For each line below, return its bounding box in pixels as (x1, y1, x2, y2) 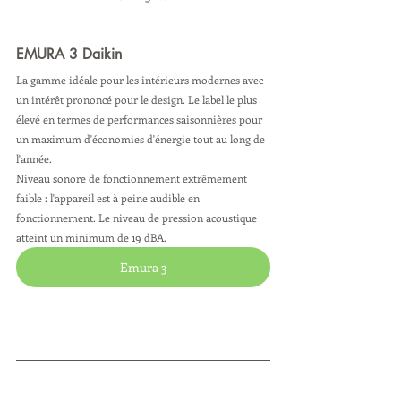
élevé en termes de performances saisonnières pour (16, 111, 265, 126)
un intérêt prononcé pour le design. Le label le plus (16, 91, 260, 107)
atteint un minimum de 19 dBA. (16, 229, 169, 244)
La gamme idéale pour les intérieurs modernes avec (16, 72, 266, 87)
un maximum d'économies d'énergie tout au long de (16, 131, 268, 146)
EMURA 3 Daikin (16, 44, 126, 64)
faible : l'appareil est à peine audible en (16, 190, 202, 205)
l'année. (16, 150, 55, 166)
